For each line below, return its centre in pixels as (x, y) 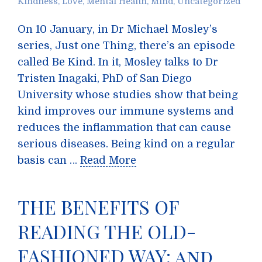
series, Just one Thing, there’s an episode (126, 46)
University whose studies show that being (128, 95)
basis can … (49, 160)
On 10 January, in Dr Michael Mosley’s (118, 29)
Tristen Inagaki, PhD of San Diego (105, 78)
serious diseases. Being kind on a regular (126, 144)
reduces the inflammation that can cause (124, 127)
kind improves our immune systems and (126, 111)
